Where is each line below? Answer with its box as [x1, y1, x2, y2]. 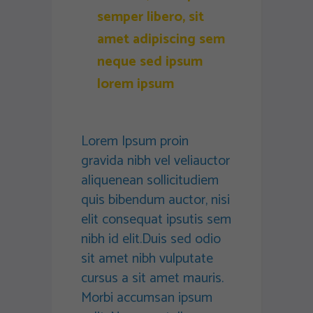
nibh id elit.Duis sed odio [81, 228, 221, 252]
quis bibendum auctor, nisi [81, 189, 230, 212]
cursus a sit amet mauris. [81, 267, 224, 291]
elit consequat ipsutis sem [81, 208, 231, 232]
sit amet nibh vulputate [81, 247, 213, 271]
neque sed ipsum [97, 50, 203, 74]
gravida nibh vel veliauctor [81, 150, 230, 173]
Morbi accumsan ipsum [81, 286, 212, 310]
